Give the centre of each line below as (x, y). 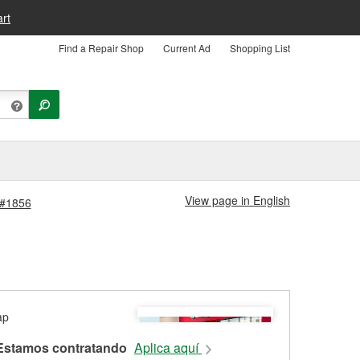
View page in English (237, 200)
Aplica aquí (168, 348)
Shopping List (260, 48)
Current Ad (187, 48)
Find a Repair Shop (101, 48)
